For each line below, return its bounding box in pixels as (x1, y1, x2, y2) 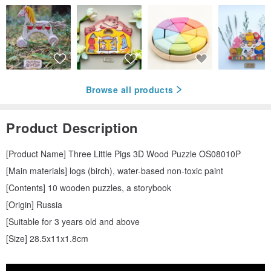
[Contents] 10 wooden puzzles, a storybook (6, 181, 171, 194)
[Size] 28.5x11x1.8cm (6, 232, 88, 245)
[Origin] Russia (6, 198, 62, 211)
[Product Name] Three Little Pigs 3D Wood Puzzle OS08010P (6, 148, 241, 160)
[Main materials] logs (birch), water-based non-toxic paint (6, 165, 223, 177)
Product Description (6, 118, 138, 138)
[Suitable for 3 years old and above (6, 215, 140, 228)
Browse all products (86, 83, 174, 96)
